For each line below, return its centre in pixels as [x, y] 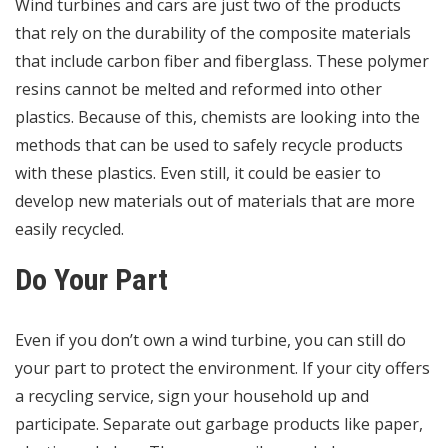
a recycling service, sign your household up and [192, 396]
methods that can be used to [124, 145]
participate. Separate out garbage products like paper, [219, 424]
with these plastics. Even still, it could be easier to [198, 173]
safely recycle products [318, 145]
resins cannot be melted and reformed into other [198, 89]
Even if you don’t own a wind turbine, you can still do [210, 340]
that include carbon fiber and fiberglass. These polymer [222, 61]
